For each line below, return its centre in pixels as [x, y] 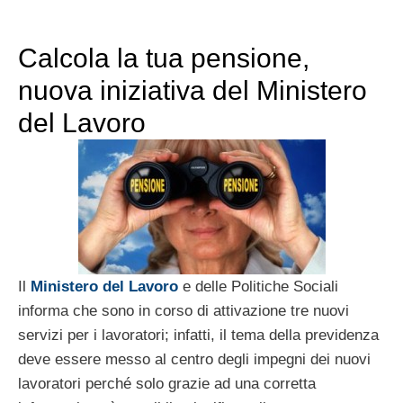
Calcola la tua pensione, [164, 58]
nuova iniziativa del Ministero [193, 91]
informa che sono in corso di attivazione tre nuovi [184, 311]
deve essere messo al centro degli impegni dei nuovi [194, 360]
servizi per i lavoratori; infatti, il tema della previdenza [198, 336]
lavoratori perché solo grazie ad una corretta [167, 384]
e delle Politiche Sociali [258, 287]
